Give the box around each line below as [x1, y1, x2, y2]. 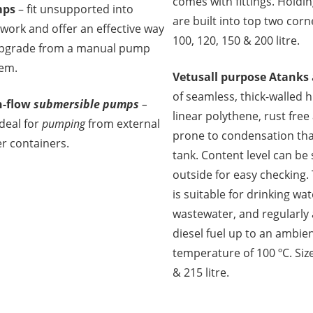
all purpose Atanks [204, 68, 310, 85]
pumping [41, 115, 85, 131]
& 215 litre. [173, 264, 230, 280]
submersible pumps [33, 96, 142, 112]
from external [85, 115, 160, 131]
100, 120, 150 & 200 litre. [173, 32, 300, 48]
